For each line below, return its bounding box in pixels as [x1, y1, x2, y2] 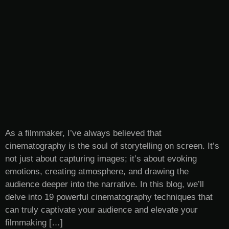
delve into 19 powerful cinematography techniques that [5, 192, 213, 202]
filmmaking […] [5, 217, 63, 227]
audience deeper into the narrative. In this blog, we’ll [5, 179, 204, 189]
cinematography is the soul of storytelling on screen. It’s [5, 141, 219, 151]
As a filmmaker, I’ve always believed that [5, 128, 162, 138]
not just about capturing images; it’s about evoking [5, 153, 197, 164]
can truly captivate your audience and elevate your [5, 204, 198, 215]
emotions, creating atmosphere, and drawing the [5, 166, 189, 176]
